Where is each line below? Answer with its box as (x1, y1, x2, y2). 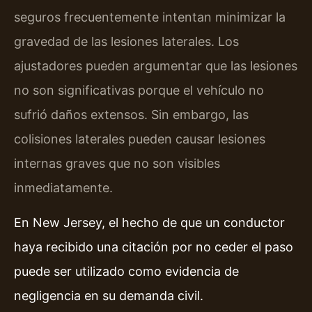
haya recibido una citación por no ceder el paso (14, 239, 293, 254)
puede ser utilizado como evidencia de (14, 263, 239, 279)
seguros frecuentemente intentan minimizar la (14, 10, 286, 25)
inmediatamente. (14, 180, 113, 196)
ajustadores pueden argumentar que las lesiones (14, 58, 297, 74)
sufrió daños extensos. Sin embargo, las (14, 107, 249, 123)
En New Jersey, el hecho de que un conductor (14, 214, 285, 230)
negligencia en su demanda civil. (14, 288, 203, 303)
